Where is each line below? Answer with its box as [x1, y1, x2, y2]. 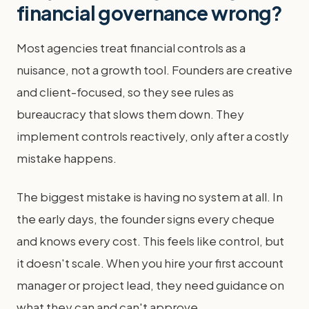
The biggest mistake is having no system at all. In [17, 189, 283, 204]
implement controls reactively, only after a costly [17, 128, 289, 143]
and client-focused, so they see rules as [17, 84, 234, 99]
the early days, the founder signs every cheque [17, 211, 275, 226]
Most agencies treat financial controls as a [17, 40, 246, 55]
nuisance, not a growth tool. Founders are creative [17, 62, 292, 77]
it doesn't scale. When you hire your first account [17, 255, 283, 270]
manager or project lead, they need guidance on [17, 277, 284, 292]
